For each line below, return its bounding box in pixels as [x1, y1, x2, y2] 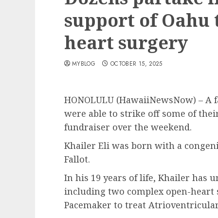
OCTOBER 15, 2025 [110, 59, 163, 68]
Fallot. [64, 153, 90, 165]
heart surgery [64, 31, 188, 54]
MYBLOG [72, 59, 96, 68]
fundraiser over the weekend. [64, 121, 192, 133]
